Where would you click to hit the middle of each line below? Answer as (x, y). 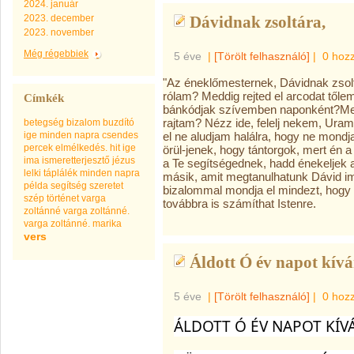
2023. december (59, 18)
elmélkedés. (81, 148)
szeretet (106, 186)
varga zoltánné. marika (73, 224)
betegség (44, 122)
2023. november (59, 32)
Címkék (44, 98)
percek (38, 148)
